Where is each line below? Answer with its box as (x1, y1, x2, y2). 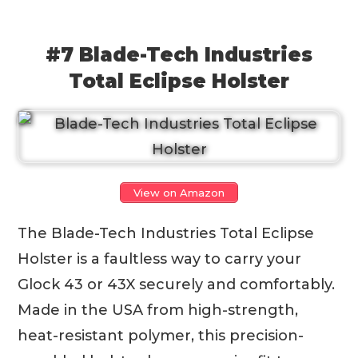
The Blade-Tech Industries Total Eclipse (18, 224, 315, 242)
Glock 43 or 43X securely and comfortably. (18, 275, 336, 293)
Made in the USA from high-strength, (18, 300, 299, 319)
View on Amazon (133, 185, 225, 199)
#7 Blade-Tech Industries (46, 42, 312, 66)
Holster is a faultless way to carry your (18, 249, 302, 268)
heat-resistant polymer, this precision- (18, 326, 304, 344)
